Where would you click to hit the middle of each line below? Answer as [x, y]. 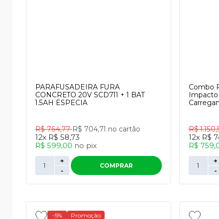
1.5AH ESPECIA [61, 103]
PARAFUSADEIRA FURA [77, 87]
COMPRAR [117, 165]
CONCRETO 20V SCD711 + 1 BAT [90, 95]
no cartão [124, 129]
